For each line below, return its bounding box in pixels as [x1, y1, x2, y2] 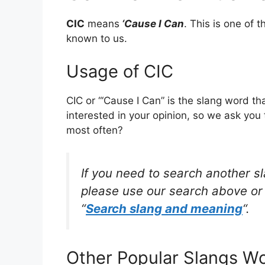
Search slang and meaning [86, 201, 243, 216]
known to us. [66, 33, 127, 44]
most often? [66, 124, 123, 136]
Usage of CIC [66, 60, 173, 82]
